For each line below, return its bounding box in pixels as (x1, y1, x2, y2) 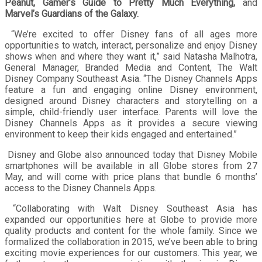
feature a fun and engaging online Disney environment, (5, 84, 257, 95)
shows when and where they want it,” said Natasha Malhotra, (5, 50, 257, 62)
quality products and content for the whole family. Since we (5, 225, 257, 236)
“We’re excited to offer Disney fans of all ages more (5, 28, 257, 40)
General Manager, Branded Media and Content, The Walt (5, 61, 257, 73)
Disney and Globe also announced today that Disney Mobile (5, 149, 257, 160)
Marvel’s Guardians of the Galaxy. (5, 8, 139, 19)
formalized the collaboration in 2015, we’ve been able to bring (5, 236, 257, 247)
